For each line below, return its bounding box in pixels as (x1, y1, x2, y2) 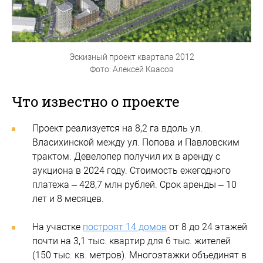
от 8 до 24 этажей (167, 221, 247, 233)
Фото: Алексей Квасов (89, 65, 174, 75)
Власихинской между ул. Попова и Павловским (32, 137, 240, 149)
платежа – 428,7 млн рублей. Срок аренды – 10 (32, 179, 237, 191)
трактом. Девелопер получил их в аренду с (32, 151, 220, 163)
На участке (32, 221, 83, 233)
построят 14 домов (83, 221, 167, 233)
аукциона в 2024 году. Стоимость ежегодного (32, 165, 231, 177)
